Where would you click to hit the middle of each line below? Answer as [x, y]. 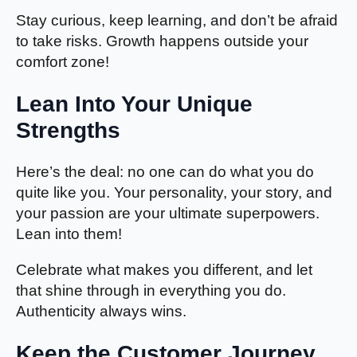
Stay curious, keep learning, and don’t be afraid [177, 20]
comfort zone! [63, 61]
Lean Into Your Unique [134, 104]
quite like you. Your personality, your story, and [174, 193]
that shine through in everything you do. [151, 291]
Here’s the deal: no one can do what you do [165, 172]
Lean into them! [69, 234]
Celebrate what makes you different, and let [164, 270]
